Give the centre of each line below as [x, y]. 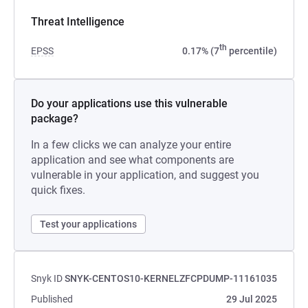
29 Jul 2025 [252, 299]
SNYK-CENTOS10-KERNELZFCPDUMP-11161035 [171, 278]
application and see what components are [132, 160]
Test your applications [88, 224]
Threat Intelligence [78, 22]
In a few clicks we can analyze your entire [131, 145]
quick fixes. [58, 190]
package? [55, 119]
